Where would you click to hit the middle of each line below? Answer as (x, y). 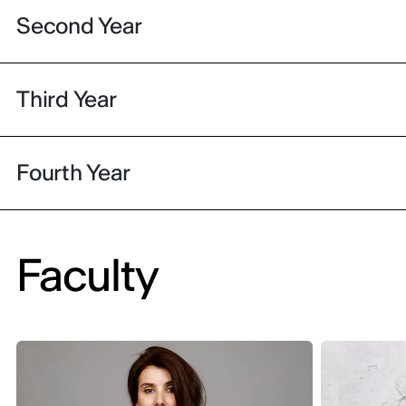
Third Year (67, 99)
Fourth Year (73, 172)
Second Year (79, 25)
